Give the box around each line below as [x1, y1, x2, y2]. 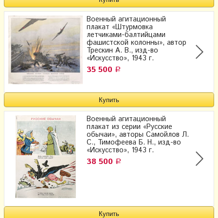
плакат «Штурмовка [87, 22, 153, 32]
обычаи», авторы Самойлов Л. [87, 130, 189, 140]
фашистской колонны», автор [87, 37, 186, 48]
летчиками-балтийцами [87, 30, 165, 40]
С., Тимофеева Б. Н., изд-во [87, 138, 181, 148]
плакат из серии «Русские [87, 122, 172, 132]
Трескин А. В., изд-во [87, 45, 158, 55]
